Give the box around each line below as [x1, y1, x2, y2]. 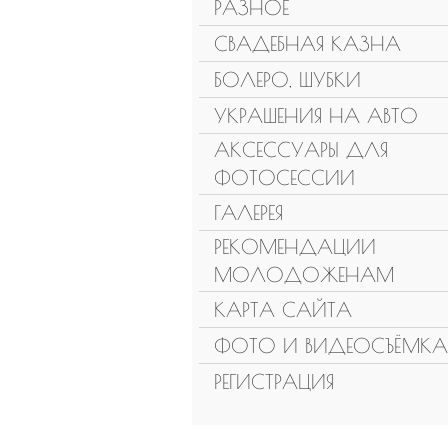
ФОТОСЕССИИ [214, 166, 355, 190]
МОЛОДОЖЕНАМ [214, 263, 394, 287]
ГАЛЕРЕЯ [214, 200, 283, 224]
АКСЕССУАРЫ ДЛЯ [214, 138, 388, 162]
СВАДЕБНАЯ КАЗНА [214, 31, 401, 55]
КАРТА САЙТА [214, 297, 352, 321]
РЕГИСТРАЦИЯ [214, 369, 334, 393]
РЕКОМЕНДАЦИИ [214, 235, 376, 259]
